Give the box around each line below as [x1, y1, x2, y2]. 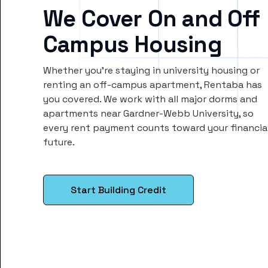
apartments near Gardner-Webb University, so [43, 107, 254, 120]
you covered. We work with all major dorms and [43, 93, 257, 106]
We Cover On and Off [43, 4, 260, 33]
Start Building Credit [71, 184, 166, 197]
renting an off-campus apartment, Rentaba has [43, 78, 262, 92]
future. [43, 136, 75, 149]
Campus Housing [43, 30, 221, 59]
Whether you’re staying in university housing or [43, 64, 260, 77]
